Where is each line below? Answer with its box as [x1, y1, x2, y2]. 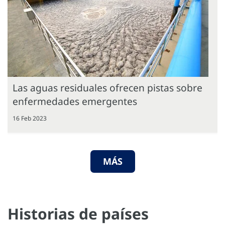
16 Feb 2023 [13, 114, 47, 123]
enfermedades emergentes [13, 94, 137, 108]
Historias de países [8, 203, 149, 224]
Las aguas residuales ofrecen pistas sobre [13, 80, 202, 94]
